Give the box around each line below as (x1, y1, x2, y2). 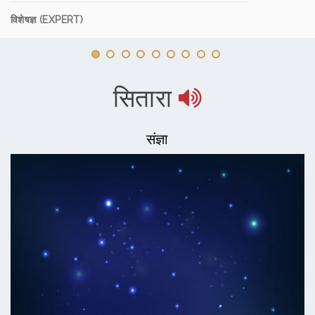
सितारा (112, 84, 172, 112)
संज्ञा (146, 131, 169, 148)
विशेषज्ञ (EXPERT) (11, 14, 84, 25)
